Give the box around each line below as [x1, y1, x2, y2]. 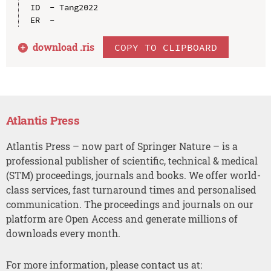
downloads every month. [5, 226, 120, 240]
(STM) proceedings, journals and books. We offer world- [5, 168, 261, 181]
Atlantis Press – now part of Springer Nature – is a [5, 139, 238, 152]
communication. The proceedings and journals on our [5, 197, 253, 211]
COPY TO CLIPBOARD [114, 41, 218, 53]
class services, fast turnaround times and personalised [5, 183, 256, 196]
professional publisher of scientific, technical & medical [5, 154, 258, 167]
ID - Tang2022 [30, 1, 98, 13]
